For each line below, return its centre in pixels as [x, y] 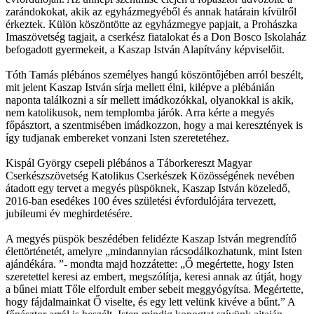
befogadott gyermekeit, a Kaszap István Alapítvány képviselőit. [145, 49]
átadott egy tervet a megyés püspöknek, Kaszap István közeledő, [148, 188]
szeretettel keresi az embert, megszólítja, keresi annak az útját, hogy [154, 276]
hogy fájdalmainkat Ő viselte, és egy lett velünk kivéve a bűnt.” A [150, 301]
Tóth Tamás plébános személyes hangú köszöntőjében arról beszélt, [155, 74]
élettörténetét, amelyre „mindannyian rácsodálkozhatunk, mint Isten [154, 251]
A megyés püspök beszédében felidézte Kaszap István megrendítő [151, 238]
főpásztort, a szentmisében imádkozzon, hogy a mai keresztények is [154, 125]
